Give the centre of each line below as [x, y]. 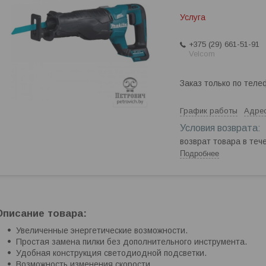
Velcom [202, 54]
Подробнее [199, 154]
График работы [209, 111]
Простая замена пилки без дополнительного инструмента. [132, 242]
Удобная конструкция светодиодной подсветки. [111, 253]
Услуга [193, 17]
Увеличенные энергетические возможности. [102, 231]
